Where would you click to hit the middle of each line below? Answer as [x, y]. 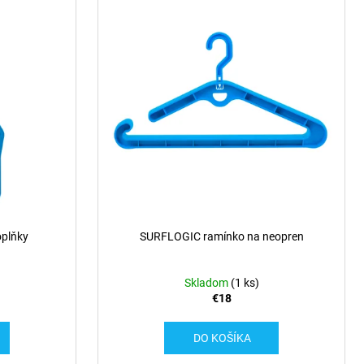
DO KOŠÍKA [222, 338]
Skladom [207, 283]
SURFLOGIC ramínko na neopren [221, 237]
